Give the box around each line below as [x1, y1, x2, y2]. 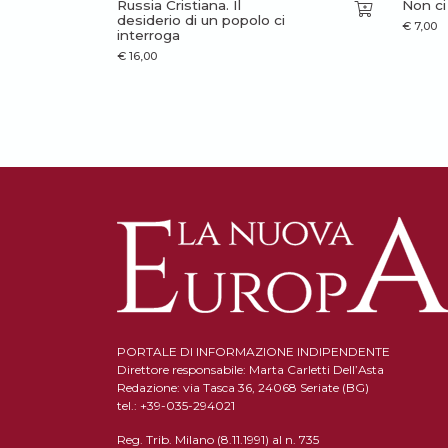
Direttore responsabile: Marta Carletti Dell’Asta [117, 361, 384, 377]
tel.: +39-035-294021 [117, 397, 235, 413]
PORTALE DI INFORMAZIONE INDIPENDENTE [117, 343, 390, 359]
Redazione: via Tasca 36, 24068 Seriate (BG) [117, 379, 369, 395]
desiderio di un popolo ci [117, 11, 285, 28]
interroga [117, 26, 180, 43]
